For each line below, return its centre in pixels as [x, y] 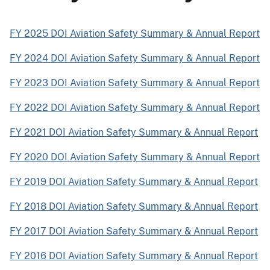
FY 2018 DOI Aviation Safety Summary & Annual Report [134, 206]
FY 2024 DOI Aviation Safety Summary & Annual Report [135, 58]
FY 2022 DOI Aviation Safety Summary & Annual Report [135, 107]
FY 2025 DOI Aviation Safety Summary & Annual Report [135, 33]
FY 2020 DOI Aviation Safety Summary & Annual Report [135, 157]
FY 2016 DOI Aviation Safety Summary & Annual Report [134, 256]
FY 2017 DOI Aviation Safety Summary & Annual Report [134, 231]
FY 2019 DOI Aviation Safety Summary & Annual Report [134, 181]
